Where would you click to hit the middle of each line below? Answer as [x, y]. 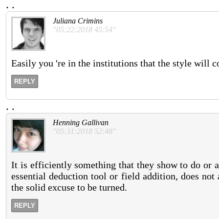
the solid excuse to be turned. [69, 187]
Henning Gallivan [81, 123]
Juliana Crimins [78, 21]
